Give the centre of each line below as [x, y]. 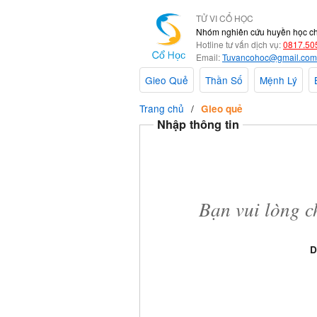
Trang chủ [162, 109]
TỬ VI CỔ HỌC [225, 18]
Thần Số [224, 80]
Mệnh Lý [278, 80]
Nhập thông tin [198, 125]
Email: [208, 57]
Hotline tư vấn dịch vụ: [238, 44]
